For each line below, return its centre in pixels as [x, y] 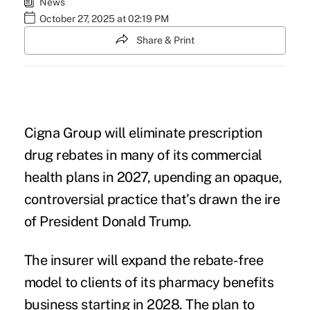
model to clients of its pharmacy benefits [149, 283]
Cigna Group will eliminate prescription [143, 133]
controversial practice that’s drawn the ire [152, 200]
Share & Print [165, 40]
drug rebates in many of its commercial [143, 155]
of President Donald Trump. [108, 222]
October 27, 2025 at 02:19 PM [104, 19]
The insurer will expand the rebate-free [144, 261]
